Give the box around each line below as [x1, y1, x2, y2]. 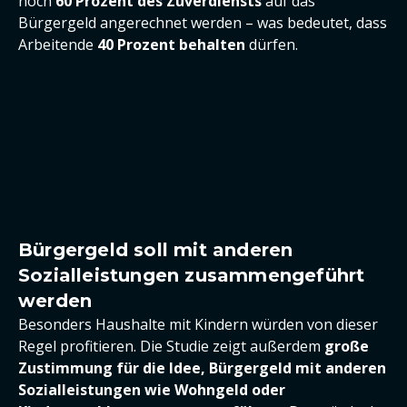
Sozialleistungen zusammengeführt [18, 264, 365, 286]
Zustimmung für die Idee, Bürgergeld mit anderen [18, 358, 386, 378]
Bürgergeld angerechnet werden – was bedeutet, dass [18, 13, 387, 33]
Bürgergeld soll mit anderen [18, 239, 293, 261]
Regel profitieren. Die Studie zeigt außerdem [18, 336, 324, 356]
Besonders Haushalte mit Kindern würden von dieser [18, 314, 378, 334]
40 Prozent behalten [97, 35, 245, 55]
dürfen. [245, 35, 298, 55]
